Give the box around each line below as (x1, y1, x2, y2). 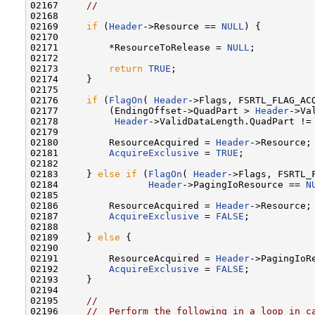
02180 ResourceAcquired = (30, 136, 216, 148)
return (109, 63, 143, 74)
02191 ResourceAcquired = (30, 252, 216, 264)
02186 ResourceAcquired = (30, 200, 216, 211)
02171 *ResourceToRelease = (30, 41, 227, 53)
